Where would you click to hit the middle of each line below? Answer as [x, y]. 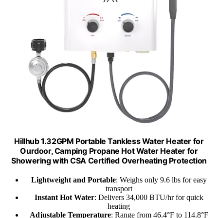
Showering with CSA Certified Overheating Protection [109, 160]
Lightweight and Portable [73, 180]
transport [119, 188]
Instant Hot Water [64, 197]
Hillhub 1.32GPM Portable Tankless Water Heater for [109, 141]
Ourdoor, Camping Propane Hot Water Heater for [109, 151]
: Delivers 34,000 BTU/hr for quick [149, 197]
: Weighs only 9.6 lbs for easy [161, 180]
